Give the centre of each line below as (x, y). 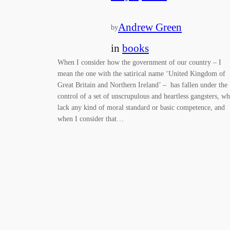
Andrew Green (150, 27)
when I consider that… (91, 119)
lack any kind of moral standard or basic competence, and (141, 108)
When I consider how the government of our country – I (139, 62)
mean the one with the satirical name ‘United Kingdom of (141, 74)
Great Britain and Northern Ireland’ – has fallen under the (142, 85)
